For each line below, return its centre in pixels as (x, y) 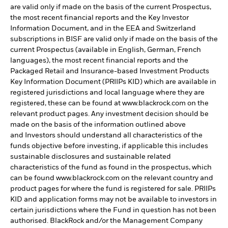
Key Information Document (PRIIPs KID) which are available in (113, 82)
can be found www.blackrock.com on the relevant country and (112, 178)
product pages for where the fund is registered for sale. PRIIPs (113, 189)
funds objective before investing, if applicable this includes (109, 146)
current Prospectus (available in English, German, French (106, 50)
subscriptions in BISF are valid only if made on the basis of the (114, 39)
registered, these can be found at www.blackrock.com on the (109, 103)
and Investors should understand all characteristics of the (106, 135)
